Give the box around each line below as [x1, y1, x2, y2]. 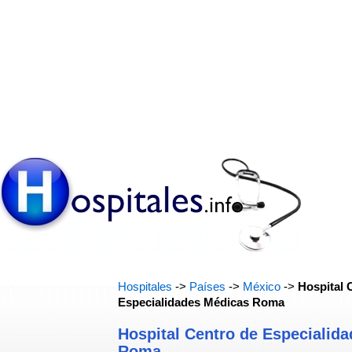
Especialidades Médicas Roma [118, 296, 284, 309]
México [243, 280, 280, 293]
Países [189, 280, 225, 293]
